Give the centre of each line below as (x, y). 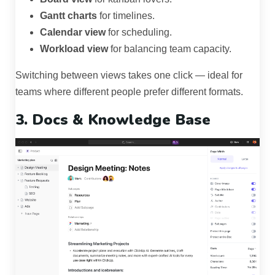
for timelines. (126, 15)
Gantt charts (68, 15)
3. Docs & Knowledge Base (113, 119)
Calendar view (73, 32)
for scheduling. (139, 32)
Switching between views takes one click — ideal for (129, 75)
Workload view (74, 48)
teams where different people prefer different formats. (129, 91)
